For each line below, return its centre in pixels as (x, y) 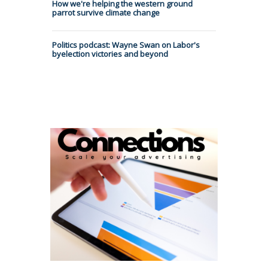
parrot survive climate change (106, 12)
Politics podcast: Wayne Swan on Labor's (126, 45)
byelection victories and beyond (110, 54)
